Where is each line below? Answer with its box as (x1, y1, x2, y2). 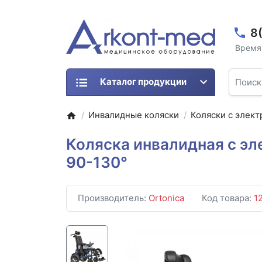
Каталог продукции (99, 76, 187, 88)
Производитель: (78, 192, 149, 204)
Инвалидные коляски (88, 109, 180, 121)
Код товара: (202, 192, 254, 204)
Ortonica (149, 192, 184, 204)
